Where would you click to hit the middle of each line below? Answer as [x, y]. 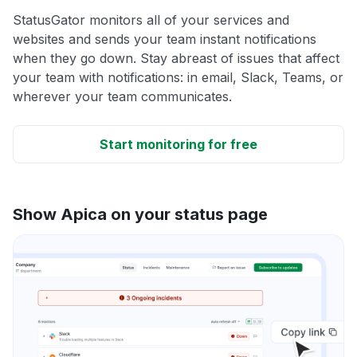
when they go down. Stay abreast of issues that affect [176, 58]
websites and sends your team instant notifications [165, 39]
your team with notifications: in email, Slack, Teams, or [178, 77]
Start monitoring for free [178, 144]
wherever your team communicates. [122, 96]
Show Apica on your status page [140, 214]
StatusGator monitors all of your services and [151, 20]
